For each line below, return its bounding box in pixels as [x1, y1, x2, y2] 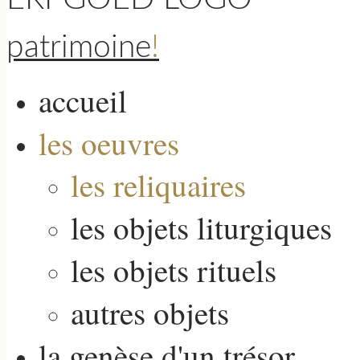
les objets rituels [71, 249, 276, 292]
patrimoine [6, 32, 151, 64]
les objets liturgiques [71, 207, 332, 249]
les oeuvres [39, 122, 179, 165]
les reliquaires [71, 164, 246, 207]
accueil [39, 80, 127, 122]
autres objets [71, 292, 229, 334]
